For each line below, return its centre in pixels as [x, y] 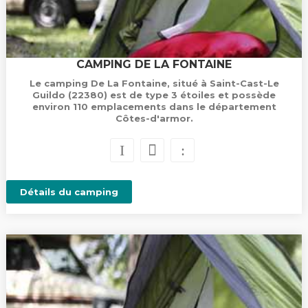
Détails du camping [69, 192]
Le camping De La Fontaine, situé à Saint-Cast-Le [154, 83]
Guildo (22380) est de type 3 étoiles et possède [154, 95]
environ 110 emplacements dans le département [154, 107]
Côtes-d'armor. [154, 118]
